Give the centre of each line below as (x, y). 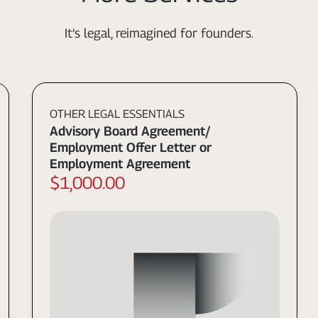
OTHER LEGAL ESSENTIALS (117, 114)
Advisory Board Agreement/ (130, 131)
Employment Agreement (120, 164)
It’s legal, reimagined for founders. (159, 33)
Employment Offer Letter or (131, 147)
